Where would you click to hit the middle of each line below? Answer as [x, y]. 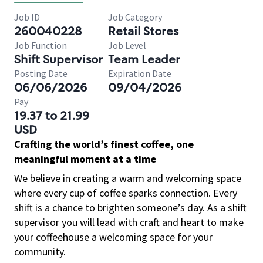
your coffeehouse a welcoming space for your [113, 237]
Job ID [27, 17]
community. [40, 252]
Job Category [135, 17]
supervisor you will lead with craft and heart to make [129, 222]
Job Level [127, 45]
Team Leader [144, 59]
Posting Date [41, 73]
